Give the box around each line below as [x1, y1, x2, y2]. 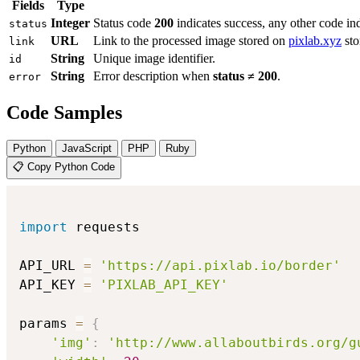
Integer [51, 16, 90, 31]
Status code [93, 16, 154, 31]
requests [67, 219, 140, 235]
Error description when [93, 69, 213, 84]
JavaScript [62, 142, 112, 155]
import [19, 219, 67, 235]
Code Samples [6, 102, 122, 124]
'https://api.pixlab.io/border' [100, 258, 341, 274]
